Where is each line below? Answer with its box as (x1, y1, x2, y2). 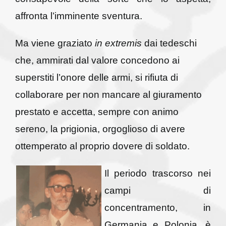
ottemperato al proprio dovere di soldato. (15, 140, 190, 151)
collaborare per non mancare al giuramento (15, 89, 202, 100)
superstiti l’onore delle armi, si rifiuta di (15, 72, 178, 83)
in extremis (94, 37, 142, 48)
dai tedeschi (141, 37, 197, 48)
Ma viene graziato (15, 37, 95, 48)
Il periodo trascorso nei (104, 167, 211, 179)
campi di (104, 185, 211, 196)
